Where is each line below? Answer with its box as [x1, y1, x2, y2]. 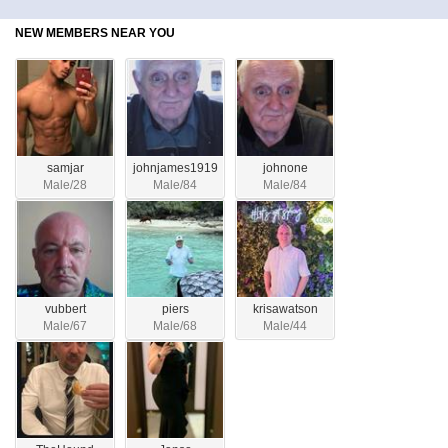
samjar [46, 161, 84, 176]
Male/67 [43, 319, 87, 334]
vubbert [44, 302, 86, 317]
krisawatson [252, 302, 318, 317]
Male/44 [263, 319, 307, 334]
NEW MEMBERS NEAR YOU [15, 26, 175, 41]
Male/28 [43, 178, 87, 193]
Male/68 [153, 319, 197, 334]
